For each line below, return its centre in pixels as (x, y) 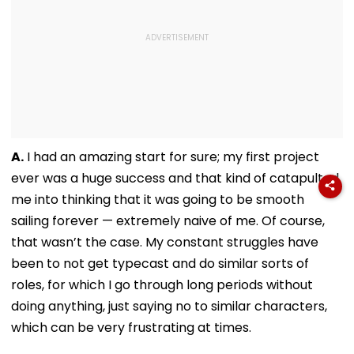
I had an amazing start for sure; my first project (171, 156)
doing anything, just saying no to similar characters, (169, 306)
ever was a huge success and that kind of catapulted (175, 178)
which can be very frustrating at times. (131, 327)
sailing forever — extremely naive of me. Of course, (168, 220)
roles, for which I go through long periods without (162, 284)
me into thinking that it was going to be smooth (158, 199)
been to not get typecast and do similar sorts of (160, 263)
